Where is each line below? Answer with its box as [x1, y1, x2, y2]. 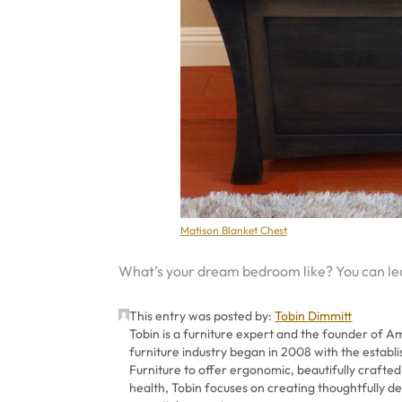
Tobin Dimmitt [275, 307, 353, 324]
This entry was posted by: [129, 307, 275, 324]
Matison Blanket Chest [179, 223, 287, 238]
